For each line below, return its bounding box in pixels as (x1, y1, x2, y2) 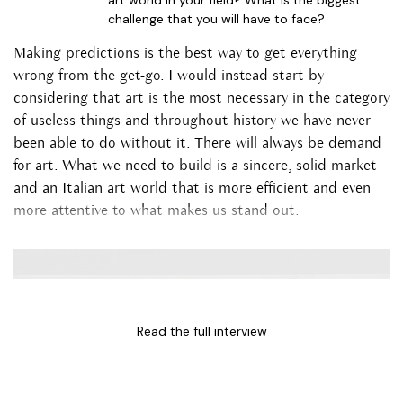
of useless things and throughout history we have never (13, 113, 371, 130)
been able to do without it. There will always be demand (13, 136, 381, 152)
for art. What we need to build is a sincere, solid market (13, 158, 377, 175)
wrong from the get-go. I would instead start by (13, 68, 324, 85)
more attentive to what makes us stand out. (13, 203, 300, 219)
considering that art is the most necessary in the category (13, 91, 390, 107)
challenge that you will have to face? (107, 11, 325, 28)
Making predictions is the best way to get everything (13, 46, 357, 62)
